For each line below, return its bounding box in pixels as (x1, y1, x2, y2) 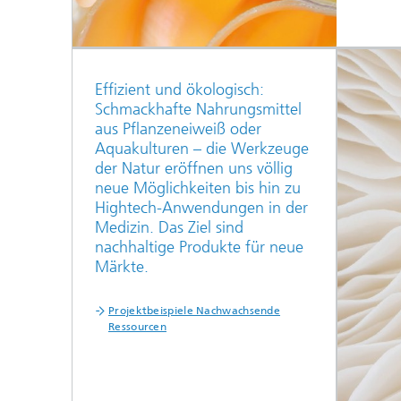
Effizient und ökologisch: (95, 80, 264, 99)
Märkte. (95, 257, 149, 277)
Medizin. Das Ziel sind (95, 218, 243, 237)
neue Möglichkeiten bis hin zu (95, 178, 301, 198)
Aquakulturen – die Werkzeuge (95, 139, 309, 158)
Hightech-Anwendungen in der (95, 198, 308, 218)
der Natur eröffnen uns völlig (95, 158, 293, 178)
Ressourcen (108, 320, 166, 334)
